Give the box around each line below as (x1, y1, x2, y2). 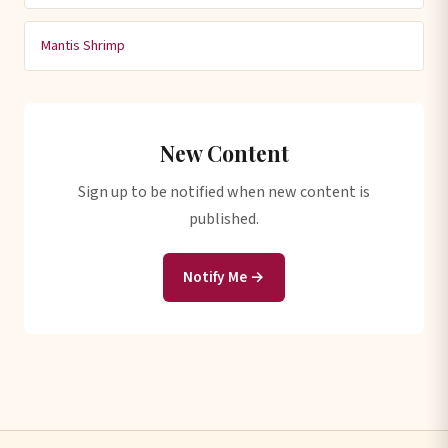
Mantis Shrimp (41, 35, 125, 56)
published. (189, 208, 259, 230)
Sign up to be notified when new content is (78, 181, 370, 203)
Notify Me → (183, 266, 265, 288)
